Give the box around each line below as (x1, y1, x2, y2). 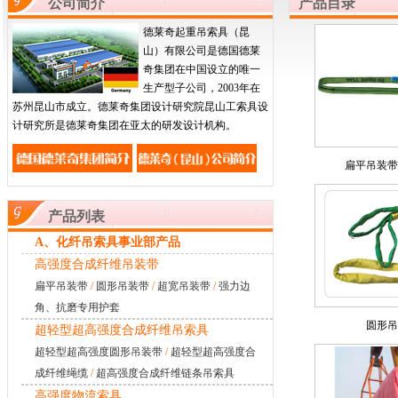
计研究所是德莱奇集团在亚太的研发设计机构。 (12, 119, 239, 131)
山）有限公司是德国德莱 (143, 44, 260, 57)
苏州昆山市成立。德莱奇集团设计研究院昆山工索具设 (12, 100, 268, 113)
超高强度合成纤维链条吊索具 (96, 367, 235, 379)
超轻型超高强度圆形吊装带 (35, 346, 163, 358)
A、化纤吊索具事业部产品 (35, 235, 180, 249)
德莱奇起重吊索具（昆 (143, 26, 250, 38)
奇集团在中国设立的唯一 (143, 63, 260, 76)
